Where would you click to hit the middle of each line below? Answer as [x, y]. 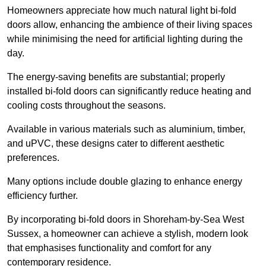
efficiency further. [42, 196]
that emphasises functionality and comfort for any [109, 248]
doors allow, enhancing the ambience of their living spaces [130, 25]
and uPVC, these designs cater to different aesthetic [116, 144]
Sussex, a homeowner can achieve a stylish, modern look [128, 234]
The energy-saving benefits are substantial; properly [116, 77]
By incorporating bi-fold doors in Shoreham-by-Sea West [126, 220]
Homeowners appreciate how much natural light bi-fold [122, 11]
